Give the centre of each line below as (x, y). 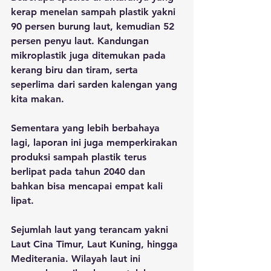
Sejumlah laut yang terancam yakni (91, 230)
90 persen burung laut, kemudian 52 (94, 26)
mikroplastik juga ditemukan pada (90, 55)
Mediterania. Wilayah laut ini (77, 259)
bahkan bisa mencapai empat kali (88, 186)
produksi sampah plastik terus (80, 157)
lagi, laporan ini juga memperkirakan (96, 142)
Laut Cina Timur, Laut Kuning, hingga (96, 244)
